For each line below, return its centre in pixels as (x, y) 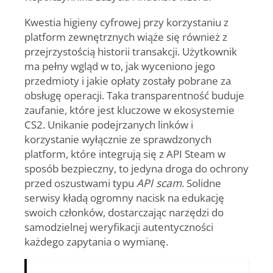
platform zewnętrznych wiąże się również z (126, 36)
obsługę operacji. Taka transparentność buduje (134, 95)
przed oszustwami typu (80, 183)
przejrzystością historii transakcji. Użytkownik (131, 51)
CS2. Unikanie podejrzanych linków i (109, 124)
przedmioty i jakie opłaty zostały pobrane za (128, 80)
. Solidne (201, 183)
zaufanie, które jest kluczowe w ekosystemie (129, 109)
